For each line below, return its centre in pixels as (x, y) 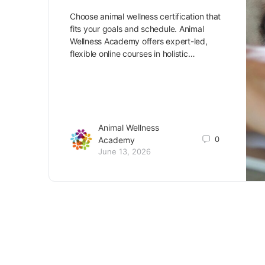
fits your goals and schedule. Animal (137, 29)
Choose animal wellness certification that (146, 16)
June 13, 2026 (125, 152)
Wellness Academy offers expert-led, (139, 41)
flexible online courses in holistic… (132, 54)
